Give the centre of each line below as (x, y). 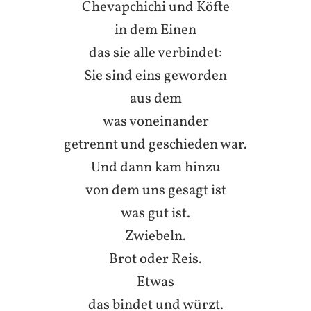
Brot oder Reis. (155, 259)
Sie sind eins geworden (155, 76)
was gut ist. (155, 213)
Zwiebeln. (155, 236)
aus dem (155, 99)
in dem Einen (155, 30)
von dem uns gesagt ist (155, 190)
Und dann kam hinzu (155, 167)
